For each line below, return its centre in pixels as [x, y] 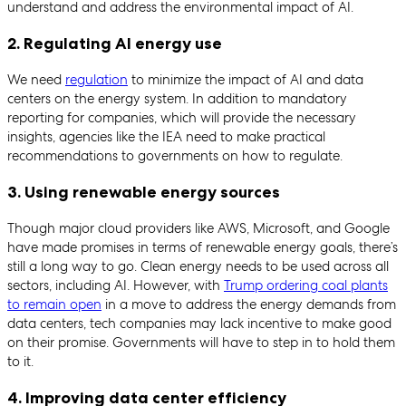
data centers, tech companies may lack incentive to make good [199, 323]
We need [36, 79]
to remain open [54, 304]
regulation [97, 79]
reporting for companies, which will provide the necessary [182, 117]
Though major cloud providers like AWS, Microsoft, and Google [198, 228]
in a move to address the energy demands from [249, 304]
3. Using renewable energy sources [144, 193]
